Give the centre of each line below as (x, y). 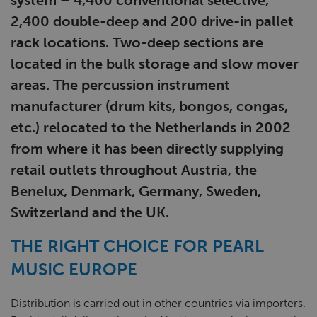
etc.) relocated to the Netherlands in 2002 (151, 127)
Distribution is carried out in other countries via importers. (158, 303)
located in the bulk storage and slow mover (155, 64)
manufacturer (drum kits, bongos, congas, (149, 106)
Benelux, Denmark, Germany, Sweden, (136, 191)
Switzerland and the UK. (90, 212)
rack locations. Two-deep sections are (137, 42)
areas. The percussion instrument (120, 85)
